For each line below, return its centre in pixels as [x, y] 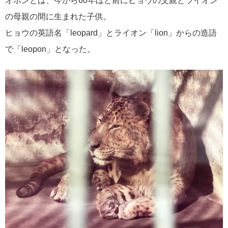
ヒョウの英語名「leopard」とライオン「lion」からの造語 [111, 33]
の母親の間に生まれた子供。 [58, 17]
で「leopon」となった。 [50, 49]
